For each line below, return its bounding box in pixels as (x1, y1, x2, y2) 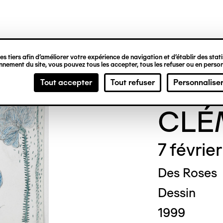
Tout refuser (111, 78, 155, 87)
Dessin (157, 185, 196, 200)
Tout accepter (40, 78, 92, 87)
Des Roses (157, 165, 217, 180)
